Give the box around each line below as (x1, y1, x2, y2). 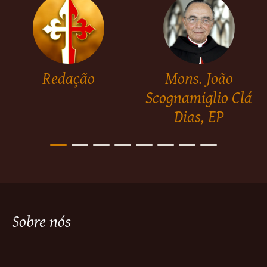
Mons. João (164, 79, 233, 104)
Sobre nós (12, 222, 71, 247)
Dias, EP (174, 117, 223, 142)
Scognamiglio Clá (145, 98, 252, 123)
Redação (42, 79, 95, 104)
